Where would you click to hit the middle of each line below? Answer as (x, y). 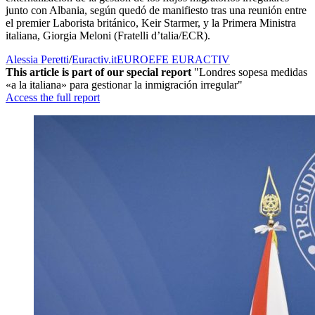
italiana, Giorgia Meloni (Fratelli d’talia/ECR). (108, 36)
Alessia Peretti (37, 60)
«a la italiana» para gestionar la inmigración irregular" (124, 85)
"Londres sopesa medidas (249, 72)
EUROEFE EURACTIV (173, 60)
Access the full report (53, 98)
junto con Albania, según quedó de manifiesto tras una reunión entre (156, 11)
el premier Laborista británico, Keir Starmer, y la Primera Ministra (151, 23)
